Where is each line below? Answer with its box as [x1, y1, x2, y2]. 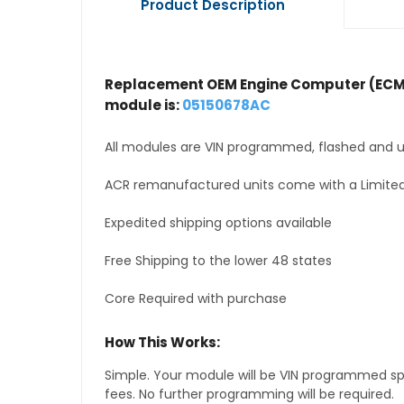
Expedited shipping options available [104, 214, 332, 233]
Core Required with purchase [104, 289, 287, 308]
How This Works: [104, 333, 220, 353]
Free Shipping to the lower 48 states [104, 252, 332, 271]
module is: [104, 96, 182, 115]
